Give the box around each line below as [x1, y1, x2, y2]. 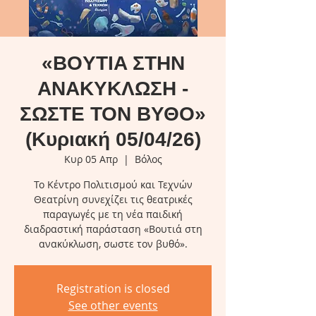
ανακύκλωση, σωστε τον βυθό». [38, 237, 188, 250]
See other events [68, 298, 158, 313]
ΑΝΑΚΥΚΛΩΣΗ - [37, 78, 188, 99]
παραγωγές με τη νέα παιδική [43, 207, 183, 221]
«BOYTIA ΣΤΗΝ [41, 52, 185, 74]
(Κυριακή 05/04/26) [25, 128, 201, 150]
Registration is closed [56, 281, 170, 296]
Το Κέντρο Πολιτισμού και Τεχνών [33, 178, 193, 191]
